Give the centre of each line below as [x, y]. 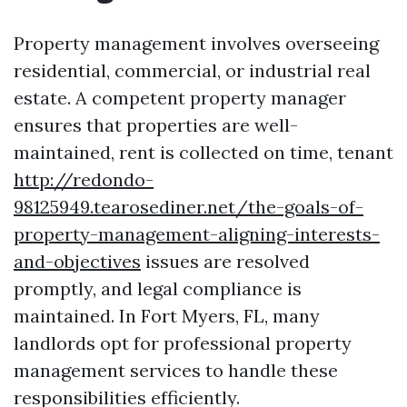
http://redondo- [84, 179]
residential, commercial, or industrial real [192, 70]
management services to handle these [176, 370]
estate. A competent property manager [180, 98]
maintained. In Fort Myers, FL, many [167, 316]
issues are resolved [225, 261]
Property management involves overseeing [196, 43]
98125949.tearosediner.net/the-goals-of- [189, 207]
